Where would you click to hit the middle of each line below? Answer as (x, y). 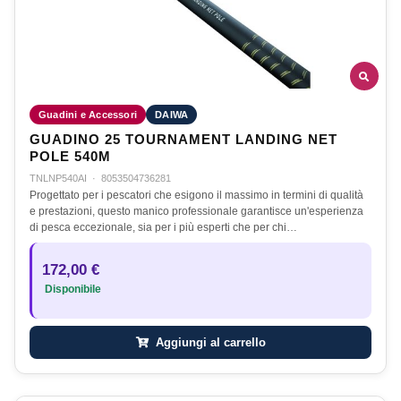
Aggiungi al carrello (209, 343)
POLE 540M (70, 157)
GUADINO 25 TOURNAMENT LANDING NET (183, 140)
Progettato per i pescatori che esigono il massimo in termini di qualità (196, 196)
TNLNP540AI (58, 179)
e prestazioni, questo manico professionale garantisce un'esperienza (196, 212)
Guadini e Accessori (88, 115)
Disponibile (72, 290)
